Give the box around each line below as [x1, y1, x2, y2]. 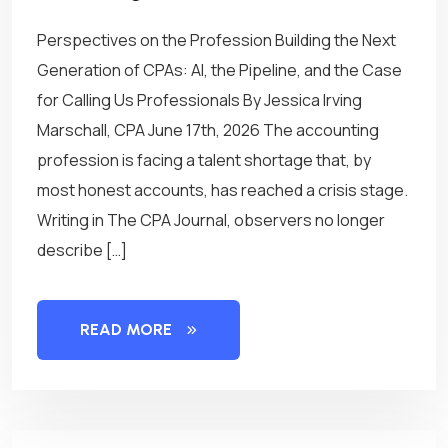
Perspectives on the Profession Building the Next [37, 29, 396, 51]
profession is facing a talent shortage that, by [37, 149, 371, 171]
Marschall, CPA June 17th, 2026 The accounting [37, 119, 379, 141]
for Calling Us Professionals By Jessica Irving [37, 89, 362, 111]
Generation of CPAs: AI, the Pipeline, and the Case [37, 59, 402, 81]
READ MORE [80, 320, 172, 339]
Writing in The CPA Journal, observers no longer [37, 209, 385, 231]
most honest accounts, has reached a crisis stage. [37, 179, 408, 201]
